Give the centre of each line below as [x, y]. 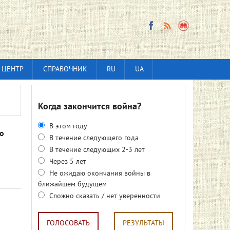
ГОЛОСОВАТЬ [68, 224]
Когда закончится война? [90, 107]
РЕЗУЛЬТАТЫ [143, 224]
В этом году [67, 127]
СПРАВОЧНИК [65, 70]
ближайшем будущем [72, 185]
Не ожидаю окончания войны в [99, 174]
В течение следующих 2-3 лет [96, 150]
